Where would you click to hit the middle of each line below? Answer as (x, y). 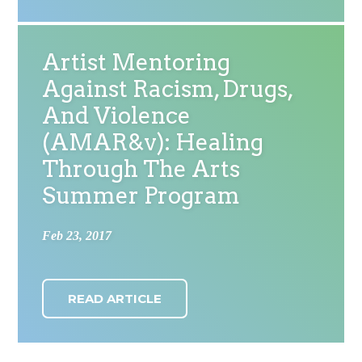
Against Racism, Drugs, (168, 89)
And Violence (117, 116)
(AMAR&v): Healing (153, 142)
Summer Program (141, 196)
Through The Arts (141, 169)
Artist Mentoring (137, 62)
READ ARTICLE (115, 299)
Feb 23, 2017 (77, 236)
